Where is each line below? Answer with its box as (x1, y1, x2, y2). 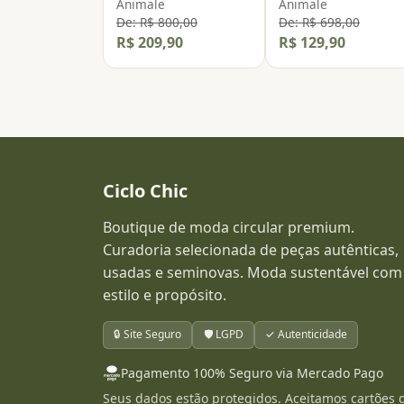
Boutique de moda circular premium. (103, 216, 354, 237)
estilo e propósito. (103, 284, 226, 305)
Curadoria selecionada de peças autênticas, (103, 239, 399, 260)
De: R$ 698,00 (279, 13, 360, 31)
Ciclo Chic (103, 178, 188, 203)
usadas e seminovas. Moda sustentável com (103, 262, 402, 282)
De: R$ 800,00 (116, 13, 197, 31)
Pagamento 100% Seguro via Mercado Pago (121, 364, 383, 382)
